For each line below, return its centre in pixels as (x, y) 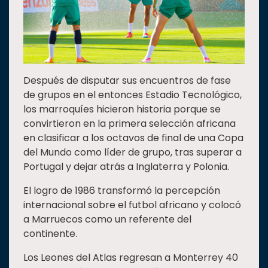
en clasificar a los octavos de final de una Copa (133, 138)
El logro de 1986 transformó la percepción (122, 191)
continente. (50, 234)
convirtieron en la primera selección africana (130, 124)
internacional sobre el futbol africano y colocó (132, 205)
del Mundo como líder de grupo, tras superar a (133, 153)
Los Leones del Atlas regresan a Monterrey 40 (131, 258)
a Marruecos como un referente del (107, 220)
